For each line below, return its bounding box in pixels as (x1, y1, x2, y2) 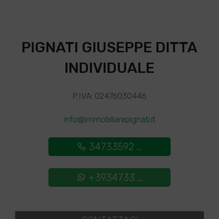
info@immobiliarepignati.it (64, 114, 155, 124)
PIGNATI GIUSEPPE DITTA (22, 39, 197, 56)
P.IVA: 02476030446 (72, 91, 147, 101)
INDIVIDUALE (65, 59, 154, 77)
